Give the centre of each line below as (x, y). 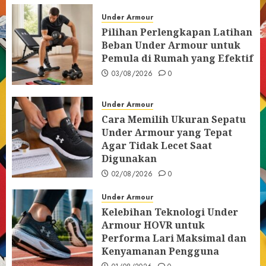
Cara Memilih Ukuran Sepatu (174, 119)
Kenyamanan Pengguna (160, 251)
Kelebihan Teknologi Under (170, 212)
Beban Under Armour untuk (171, 45)
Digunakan (129, 159)
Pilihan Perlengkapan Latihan (177, 32)
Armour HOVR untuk (153, 225)
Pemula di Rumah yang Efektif (178, 58)
